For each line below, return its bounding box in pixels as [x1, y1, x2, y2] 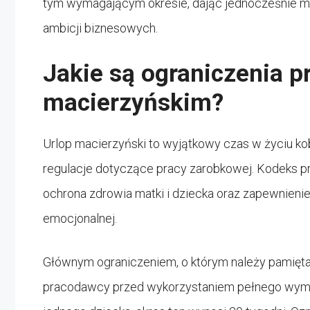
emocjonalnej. [43, 211, 117, 226]
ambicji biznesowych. [43, 21, 158, 36]
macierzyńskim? [43, 89, 224, 118]
